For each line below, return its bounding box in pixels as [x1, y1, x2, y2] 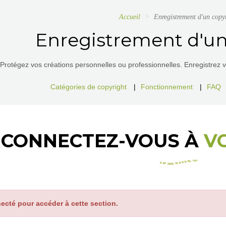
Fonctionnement [140, 83, 193, 91]
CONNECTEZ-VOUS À [1, 130, 204, 152]
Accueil [119, 13, 140, 21]
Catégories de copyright [50, 83, 127, 91]
